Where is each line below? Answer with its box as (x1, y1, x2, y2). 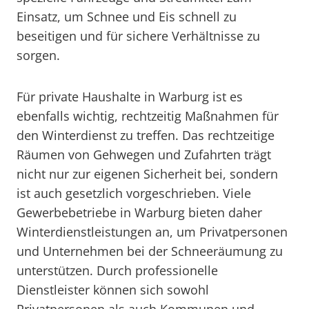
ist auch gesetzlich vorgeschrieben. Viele (17, 185, 251, 201)
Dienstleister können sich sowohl (17, 281, 209, 298)
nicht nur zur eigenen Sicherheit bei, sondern (17, 166, 278, 182)
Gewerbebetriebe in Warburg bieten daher (17, 204, 262, 221)
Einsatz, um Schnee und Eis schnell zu (17, 8, 237, 25)
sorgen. (17, 47, 60, 63)
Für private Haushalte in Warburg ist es (17, 88, 243, 105)
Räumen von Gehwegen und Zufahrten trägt (17, 146, 271, 163)
